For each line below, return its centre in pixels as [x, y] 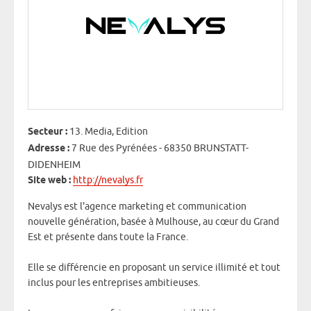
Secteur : [48, 133]
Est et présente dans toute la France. [108, 237]
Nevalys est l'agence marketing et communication [137, 207]
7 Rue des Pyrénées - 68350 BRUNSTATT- [160, 148]
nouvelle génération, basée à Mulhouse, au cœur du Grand [153, 222]
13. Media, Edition [108, 132]
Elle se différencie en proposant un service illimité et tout [154, 268]
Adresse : [50, 149]
